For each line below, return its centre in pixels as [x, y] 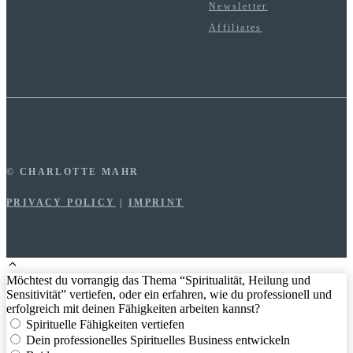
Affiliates [235, 28]
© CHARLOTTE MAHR [73, 172]
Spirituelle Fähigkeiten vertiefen [105, 325]
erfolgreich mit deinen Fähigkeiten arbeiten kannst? [133, 309]
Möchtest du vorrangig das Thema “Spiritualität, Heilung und [158, 281]
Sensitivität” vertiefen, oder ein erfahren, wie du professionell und [169, 295]
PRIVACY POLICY [61, 203]
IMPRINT [156, 203]
